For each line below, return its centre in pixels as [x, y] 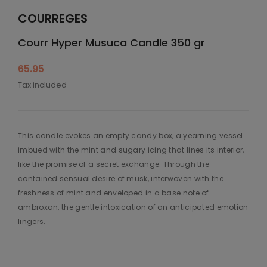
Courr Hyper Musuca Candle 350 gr [111, 43]
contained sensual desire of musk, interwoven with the [121, 179]
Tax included [42, 85]
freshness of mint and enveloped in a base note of [114, 193]
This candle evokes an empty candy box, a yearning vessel [131, 136]
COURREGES [53, 19]
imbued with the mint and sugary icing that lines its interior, [131, 150]
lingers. [32, 222]
